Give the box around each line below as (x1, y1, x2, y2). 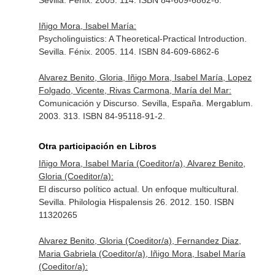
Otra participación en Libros (38, 141, 157, 151)
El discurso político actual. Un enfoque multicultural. (38, 184, 239, 194)
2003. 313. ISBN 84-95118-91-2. (38, 111, 165, 121)
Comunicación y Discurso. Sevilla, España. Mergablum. (38, 98, 253, 108)
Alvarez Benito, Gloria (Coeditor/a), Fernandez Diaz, (38, 236, 241, 246)
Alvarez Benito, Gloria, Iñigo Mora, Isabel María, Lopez (38, 72, 252, 82)
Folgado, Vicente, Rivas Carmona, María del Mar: (38, 85, 231, 95)
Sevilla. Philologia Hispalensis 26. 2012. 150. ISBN (38, 197, 234, 207)
